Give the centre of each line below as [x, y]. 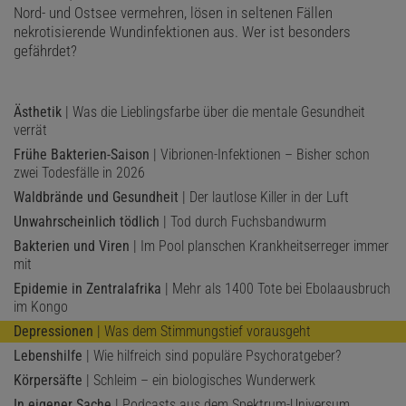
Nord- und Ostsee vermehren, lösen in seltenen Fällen [173, 12]
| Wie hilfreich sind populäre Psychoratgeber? [212, 355]
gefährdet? [45, 50]
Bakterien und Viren [72, 246]
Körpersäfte [48, 380]
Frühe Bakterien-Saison [82, 154]
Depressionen [53, 331]
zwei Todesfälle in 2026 [79, 172]
